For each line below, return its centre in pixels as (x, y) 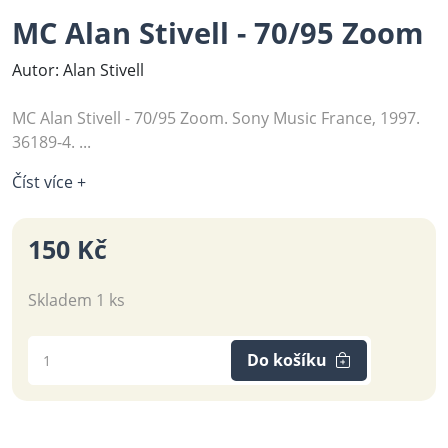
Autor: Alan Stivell (78, 69)
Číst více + (49, 181)
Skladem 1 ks (76, 299)
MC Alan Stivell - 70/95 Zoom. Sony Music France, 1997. (216, 117)
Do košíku (287, 360)
